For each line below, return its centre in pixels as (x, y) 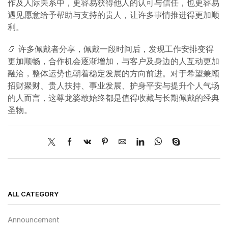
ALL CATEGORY (33, 194)
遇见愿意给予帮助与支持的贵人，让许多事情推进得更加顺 (113, 15)
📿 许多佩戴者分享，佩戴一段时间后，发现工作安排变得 (111, 49)
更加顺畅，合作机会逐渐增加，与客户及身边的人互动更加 (113, 61)
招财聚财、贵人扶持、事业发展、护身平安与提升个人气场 (113, 85)
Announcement (34, 220)
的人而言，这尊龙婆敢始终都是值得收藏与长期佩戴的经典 (113, 97)
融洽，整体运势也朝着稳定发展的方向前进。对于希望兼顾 (113, 73)
